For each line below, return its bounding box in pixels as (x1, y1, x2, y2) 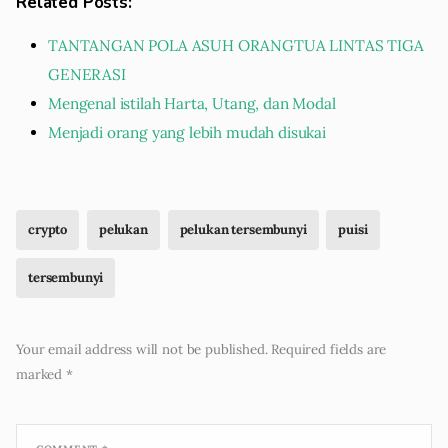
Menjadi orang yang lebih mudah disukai (48, 123, 326, 143)
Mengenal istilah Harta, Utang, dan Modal (48, 94, 336, 114)
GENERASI (48, 65, 126, 85)
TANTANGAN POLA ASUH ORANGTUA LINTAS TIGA (48, 36, 424, 56)
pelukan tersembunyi (179, 221, 307, 239)
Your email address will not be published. (16, 340, 268, 358)
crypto (28, 221, 68, 239)
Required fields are (271, 340, 387, 358)
